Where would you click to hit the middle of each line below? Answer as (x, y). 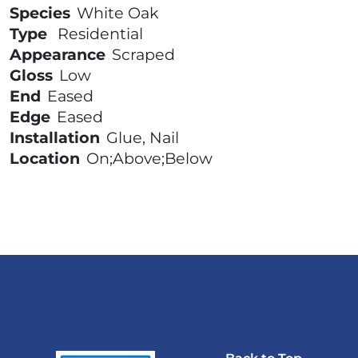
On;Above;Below (149, 159)
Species (40, 13)
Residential (100, 34)
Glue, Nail (143, 138)
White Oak (118, 13)
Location (45, 159)
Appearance (58, 55)
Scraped (143, 55)
